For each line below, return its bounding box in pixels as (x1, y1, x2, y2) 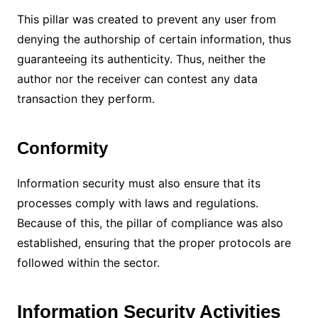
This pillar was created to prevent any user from (16, 11, 276, 26)
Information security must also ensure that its (16, 175, 261, 190)
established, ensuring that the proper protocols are (16, 235, 291, 250)
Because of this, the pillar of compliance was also (16, 215, 283, 230)
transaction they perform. (16, 91, 155, 106)
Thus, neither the (175, 51, 265, 66)
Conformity (16, 138, 108, 158)
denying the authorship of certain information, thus (16, 31, 291, 46)
